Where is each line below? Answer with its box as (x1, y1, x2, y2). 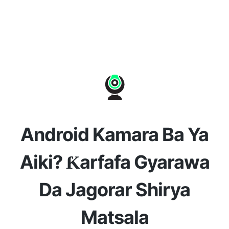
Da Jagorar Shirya (39, 178, 190, 201)
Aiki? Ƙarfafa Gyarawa (19, 151, 210, 173)
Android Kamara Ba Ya (20, 123, 209, 146)
